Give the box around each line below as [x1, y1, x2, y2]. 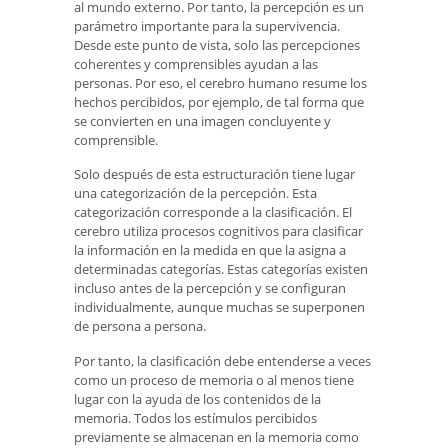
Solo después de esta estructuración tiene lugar [74, 165, 355, 184]
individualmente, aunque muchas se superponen [74, 298, 365, 317]
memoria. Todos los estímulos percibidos [74, 408, 317, 427]
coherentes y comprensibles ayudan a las [74, 54, 318, 73]
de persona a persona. [74, 317, 206, 336]
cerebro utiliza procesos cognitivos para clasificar [74, 222, 363, 241]
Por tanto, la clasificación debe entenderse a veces [74, 351, 371, 370]
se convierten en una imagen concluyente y [74, 111, 331, 130]
